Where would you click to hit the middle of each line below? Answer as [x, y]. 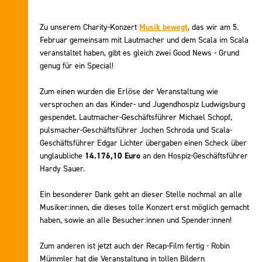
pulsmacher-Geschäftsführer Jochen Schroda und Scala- [136, 130]
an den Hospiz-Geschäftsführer [194, 156]
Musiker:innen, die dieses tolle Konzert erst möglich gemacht [144, 208]
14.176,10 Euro [113, 156]
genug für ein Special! [77, 66]
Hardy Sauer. [62, 169]
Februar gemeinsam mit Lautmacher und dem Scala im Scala [144, 40]
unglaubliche [62, 156]
